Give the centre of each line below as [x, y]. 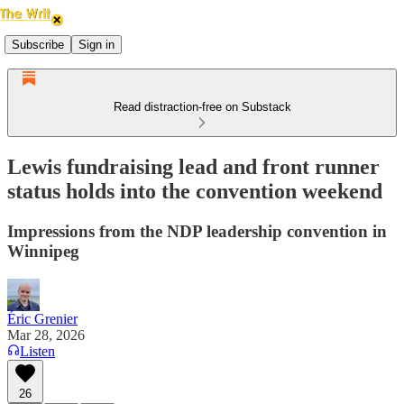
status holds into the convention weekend [195, 191]
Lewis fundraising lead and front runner [193, 166]
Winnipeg [43, 251]
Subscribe [38, 44]
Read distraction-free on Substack [202, 107]
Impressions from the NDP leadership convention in [197, 231]
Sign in [96, 44]
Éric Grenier [42, 318]
